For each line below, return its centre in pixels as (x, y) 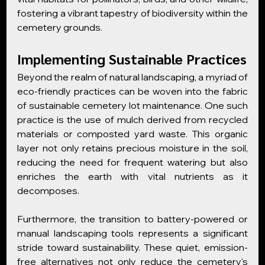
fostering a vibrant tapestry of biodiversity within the (132, 13)
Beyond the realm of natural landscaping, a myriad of (132, 77)
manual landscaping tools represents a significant (132, 233)
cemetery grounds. (60, 27)
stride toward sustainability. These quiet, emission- (132, 247)
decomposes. (49, 190)
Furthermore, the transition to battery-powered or (132, 219)
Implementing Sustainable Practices (132, 59)
